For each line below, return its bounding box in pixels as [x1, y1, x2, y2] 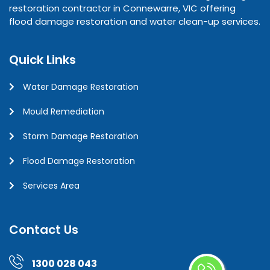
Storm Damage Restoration [23, 130, 139, 143]
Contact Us [9, 221, 78, 239]
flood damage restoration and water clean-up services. [9, 15, 260, 28]
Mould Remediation [23, 105, 104, 118]
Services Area [23, 180, 80, 192]
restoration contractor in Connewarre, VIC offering [9, 2, 236, 15]
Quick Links [9, 51, 76, 69]
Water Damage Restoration [23, 81, 139, 93]
